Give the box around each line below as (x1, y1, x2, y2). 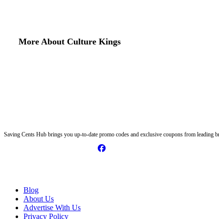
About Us (23, 195, 54, 203)
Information (4, 163, 65, 176)
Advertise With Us (23, 203, 81, 212)
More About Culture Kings (19, 37, 121, 47)
